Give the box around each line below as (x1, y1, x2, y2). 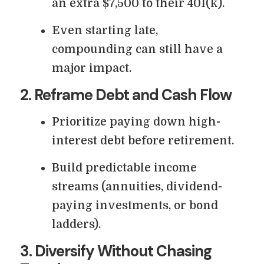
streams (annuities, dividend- (52, 180, 222, 193)
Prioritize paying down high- (52, 115, 220, 128)
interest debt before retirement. (52, 134, 234, 147)
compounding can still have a (52, 43, 223, 56)
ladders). (52, 218, 101, 231)
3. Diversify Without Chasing (20, 241, 212, 261)
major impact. (52, 62, 131, 75)
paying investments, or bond (52, 199, 218, 212)
